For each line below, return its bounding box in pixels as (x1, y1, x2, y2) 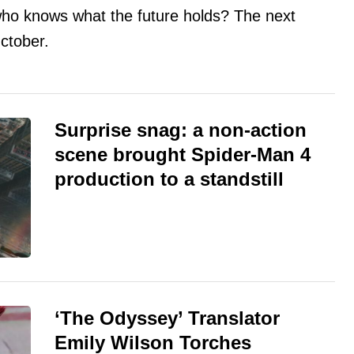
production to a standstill (55, 168, 284, 190)
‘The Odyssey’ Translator (55, 307, 280, 330)
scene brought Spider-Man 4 (55, 144, 311, 166)
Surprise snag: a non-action (55, 119, 307, 141)
